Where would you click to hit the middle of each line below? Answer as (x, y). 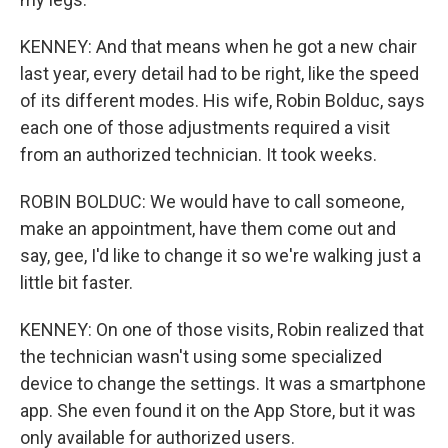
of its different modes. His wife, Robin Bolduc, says (222, 100)
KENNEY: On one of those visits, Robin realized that (222, 329)
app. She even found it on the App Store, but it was (218, 410)
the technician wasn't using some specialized (201, 356)
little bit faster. (76, 282)
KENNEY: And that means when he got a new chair (218, 46)
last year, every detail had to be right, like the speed (219, 73)
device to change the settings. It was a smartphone (223, 383)
